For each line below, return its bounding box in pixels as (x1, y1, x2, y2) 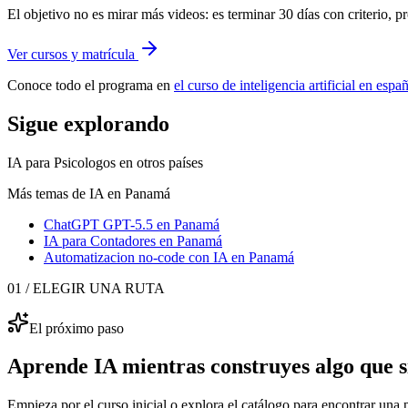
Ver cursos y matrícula (7, 46, 135, 62)
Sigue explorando (7, 111, 169, 136)
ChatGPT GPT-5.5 (44, 216, 153, 232)
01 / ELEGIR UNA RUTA (7, 280, 165, 296)
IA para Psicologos (7, 154, 116, 170)
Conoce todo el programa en (7, 76, 170, 93)
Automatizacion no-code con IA (44, 249, 228, 265)
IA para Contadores (44, 232, 156, 249)
